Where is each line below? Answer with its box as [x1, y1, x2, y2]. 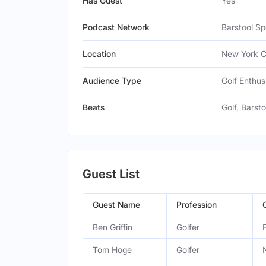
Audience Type [83, 75, 141, 85]
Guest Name [93, 199, 140, 210]
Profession [176, 199, 217, 210]
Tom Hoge [93, 245, 132, 255]
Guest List [83, 167, 140, 181]
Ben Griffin [93, 222, 132, 232]
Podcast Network [83, 22, 150, 32]
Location [83, 49, 116, 59]
